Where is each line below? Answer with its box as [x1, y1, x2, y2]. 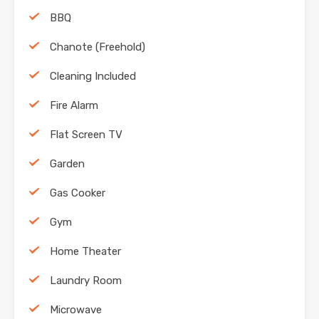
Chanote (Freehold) [50, 41, 145, 54]
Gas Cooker [50, 187, 105, 200]
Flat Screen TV [50, 128, 122, 142]
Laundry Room [50, 274, 122, 288]
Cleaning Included [50, 70, 136, 83]
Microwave [50, 303, 102, 317]
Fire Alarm [50, 99, 98, 113]
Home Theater [50, 245, 121, 258]
